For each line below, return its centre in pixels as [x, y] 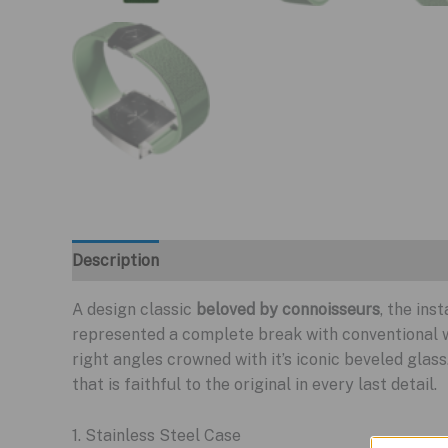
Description [115, 260]
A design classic [134, 309]
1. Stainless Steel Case [156, 435]
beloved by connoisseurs [288, 309]
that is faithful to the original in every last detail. [254, 384]
